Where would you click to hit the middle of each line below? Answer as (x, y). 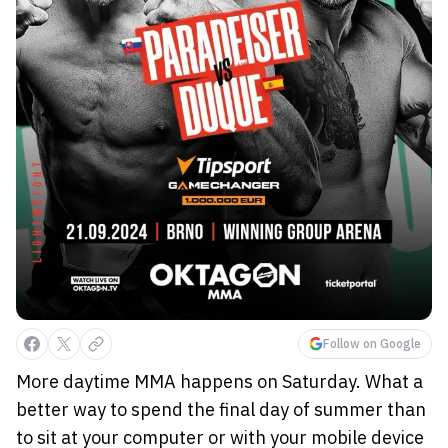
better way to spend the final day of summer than (221, 409)
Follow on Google (372, 343)
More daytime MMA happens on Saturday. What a (219, 381)
